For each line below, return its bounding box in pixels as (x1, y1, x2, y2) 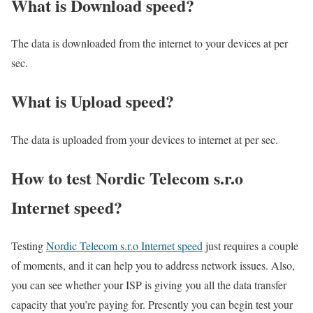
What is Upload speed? (11, 89, 174, 114)
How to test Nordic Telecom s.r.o (11, 166, 243, 191)
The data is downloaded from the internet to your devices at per (11, 36, 288, 51)
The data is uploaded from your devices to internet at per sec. (11, 132, 278, 147)
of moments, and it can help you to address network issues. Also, (11, 258, 295, 273)
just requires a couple (203, 238, 298, 254)
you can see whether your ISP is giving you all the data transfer (11, 277, 286, 293)
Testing (11, 238, 46, 254)
